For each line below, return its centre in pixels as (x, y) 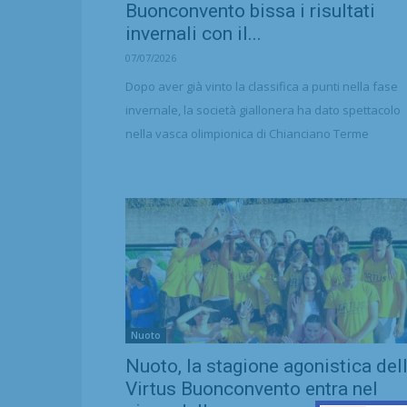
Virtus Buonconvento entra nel (252, 389)
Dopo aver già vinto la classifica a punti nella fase (262, 86)
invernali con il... (194, 34)
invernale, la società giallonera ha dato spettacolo (263, 110)
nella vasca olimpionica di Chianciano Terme (247, 134)
